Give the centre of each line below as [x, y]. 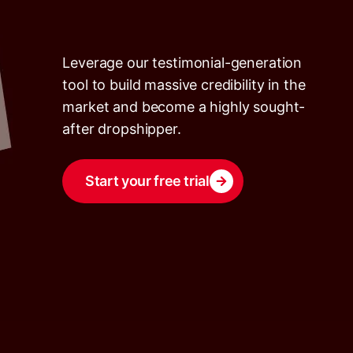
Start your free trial [147, 181]
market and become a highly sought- [184, 107]
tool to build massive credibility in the [184, 85]
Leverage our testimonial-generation [182, 63]
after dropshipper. [122, 129]
